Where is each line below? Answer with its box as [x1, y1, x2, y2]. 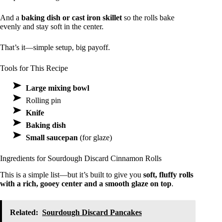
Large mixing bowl [26, 84, 89, 93]
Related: [10, 208, 38, 217]
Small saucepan [26, 133, 78, 142]
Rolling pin [26, 96, 61, 105]
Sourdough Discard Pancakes [42, 208, 142, 217]
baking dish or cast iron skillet [21, 13, 122, 22]
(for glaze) [78, 133, 112, 142]
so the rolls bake [122, 13, 174, 22]
